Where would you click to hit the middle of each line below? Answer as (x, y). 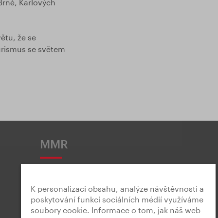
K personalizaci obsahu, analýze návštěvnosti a (117, 189)
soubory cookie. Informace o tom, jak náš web (116, 210)
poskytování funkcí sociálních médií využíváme (117, 199)
